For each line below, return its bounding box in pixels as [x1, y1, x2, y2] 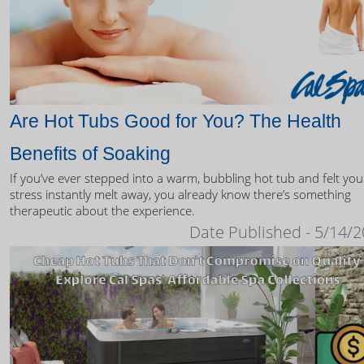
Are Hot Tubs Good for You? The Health [10, 110, 341, 132]
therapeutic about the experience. [10, 202, 195, 219]
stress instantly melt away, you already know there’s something [10, 186, 351, 203]
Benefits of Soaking [10, 143, 171, 165]
